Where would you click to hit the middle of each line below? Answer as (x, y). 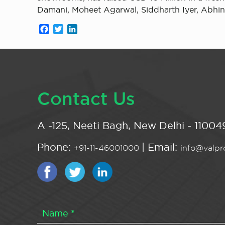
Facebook (69, 29)
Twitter (77, 29)
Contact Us (86, 99)
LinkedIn (95, 29)
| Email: (161, 147)
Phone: (56, 147)
